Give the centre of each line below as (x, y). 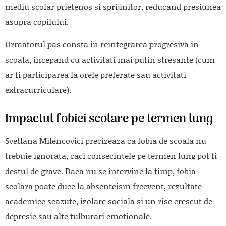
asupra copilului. (37, 21)
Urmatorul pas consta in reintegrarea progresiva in (102, 44)
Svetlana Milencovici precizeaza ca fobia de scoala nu (106, 140)
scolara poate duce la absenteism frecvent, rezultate (103, 186)
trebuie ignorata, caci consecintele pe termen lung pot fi (111, 155)
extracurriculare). (38, 89)
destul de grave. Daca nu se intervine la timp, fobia (100, 171)
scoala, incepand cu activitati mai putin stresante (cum (110, 59)
